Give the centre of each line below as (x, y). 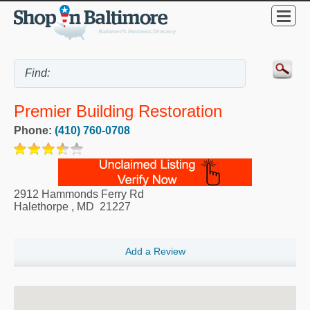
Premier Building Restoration (118, 111)
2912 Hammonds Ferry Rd (79, 194)
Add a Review (155, 251)
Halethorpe (41, 206)
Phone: (34, 130)
